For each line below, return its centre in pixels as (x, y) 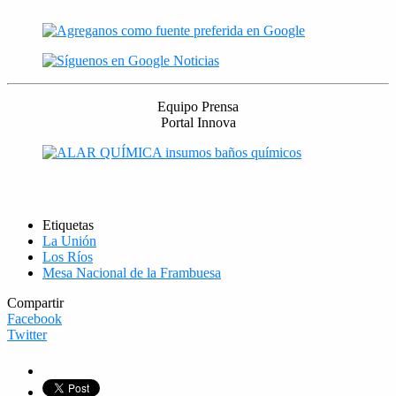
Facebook (34, 318)
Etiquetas (68, 225)
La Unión (69, 240)
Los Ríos (68, 256)
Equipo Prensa (198, 106)
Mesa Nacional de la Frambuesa (132, 272)
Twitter (27, 334)
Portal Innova (198, 122)
